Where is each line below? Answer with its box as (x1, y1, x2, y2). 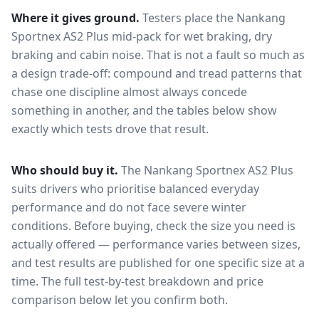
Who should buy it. (11, 162, 118, 178)
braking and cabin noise (11, 47, 141, 63)
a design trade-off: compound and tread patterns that (11, 66, 302, 81)
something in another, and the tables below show (11, 103, 277, 118)
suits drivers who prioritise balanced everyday (11, 181, 259, 197)
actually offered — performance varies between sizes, (11, 236, 300, 252)
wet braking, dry (184, 28, 272, 44)
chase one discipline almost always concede (11, 84, 247, 100)
